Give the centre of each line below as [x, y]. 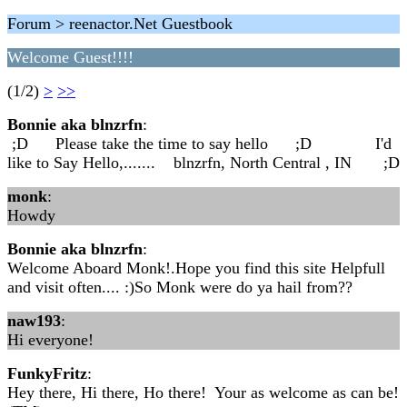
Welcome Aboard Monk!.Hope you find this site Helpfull [196, 268]
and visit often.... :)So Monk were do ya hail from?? [180, 287]
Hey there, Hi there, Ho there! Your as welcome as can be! [203, 392]
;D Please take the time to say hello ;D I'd [199, 144]
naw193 [34, 321]
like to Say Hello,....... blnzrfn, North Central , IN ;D [203, 163]
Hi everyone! [53, 340]
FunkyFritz [47, 373]
